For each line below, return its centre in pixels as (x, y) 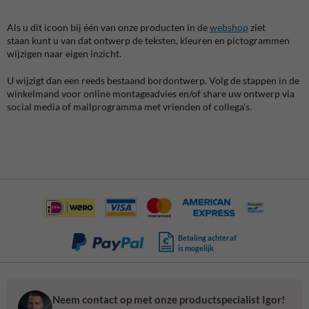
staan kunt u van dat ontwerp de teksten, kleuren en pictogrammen (148, 40)
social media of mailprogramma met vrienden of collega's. (129, 106)
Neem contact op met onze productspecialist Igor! (169, 300)
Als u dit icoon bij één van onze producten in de (108, 27)
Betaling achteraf (208, 237)
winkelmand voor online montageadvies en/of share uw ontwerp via (151, 93)
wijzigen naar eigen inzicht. (65, 53)
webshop (229, 27)
